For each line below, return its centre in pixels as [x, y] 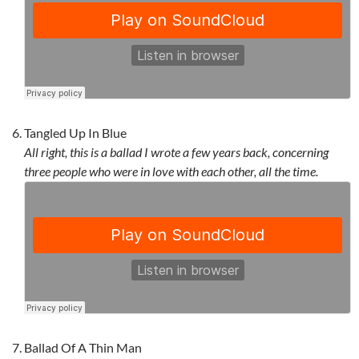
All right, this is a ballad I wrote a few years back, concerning [176, 152]
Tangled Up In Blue [75, 133]
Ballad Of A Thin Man [83, 348]
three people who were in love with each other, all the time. [171, 171]
